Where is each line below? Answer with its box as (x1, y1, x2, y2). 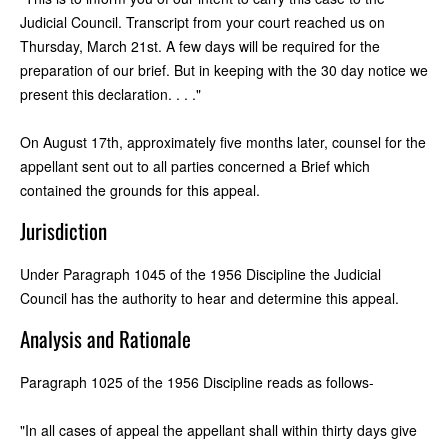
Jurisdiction (20, 214, 107, 246)
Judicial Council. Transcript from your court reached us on (20, 11, 385, 32)
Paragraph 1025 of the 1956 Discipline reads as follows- (20, 371, 374, 392)
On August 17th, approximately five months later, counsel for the (20, 131, 426, 152)
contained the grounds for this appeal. (20, 179, 260, 200)
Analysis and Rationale (20, 322, 191, 354)
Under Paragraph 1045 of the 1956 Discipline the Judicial (20, 263, 381, 284)
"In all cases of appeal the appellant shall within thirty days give (20, 419, 417, 440)
